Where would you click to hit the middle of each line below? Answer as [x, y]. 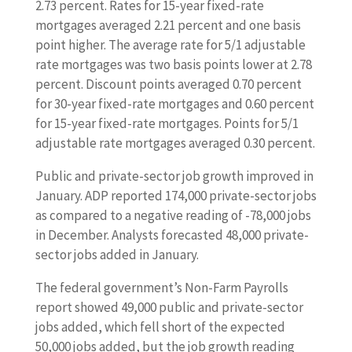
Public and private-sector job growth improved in [174, 176]
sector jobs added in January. [117, 255]
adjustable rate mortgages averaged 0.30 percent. [175, 143]
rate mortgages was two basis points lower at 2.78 [173, 64]
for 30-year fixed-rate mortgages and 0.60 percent [174, 104]
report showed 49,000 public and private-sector [169, 307]
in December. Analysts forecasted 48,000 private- [172, 235]
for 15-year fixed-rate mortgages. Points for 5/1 [167, 123]
